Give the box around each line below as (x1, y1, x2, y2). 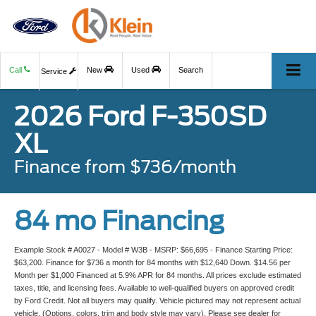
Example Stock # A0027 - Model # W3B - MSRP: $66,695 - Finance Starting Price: (14, 245, 293, 255)
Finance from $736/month (14, 157, 236, 178)
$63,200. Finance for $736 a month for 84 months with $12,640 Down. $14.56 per (14, 258, 291, 267)
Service (41, 67, 69, 76)
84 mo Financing (14, 205, 224, 237)
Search (178, 66, 203, 75)
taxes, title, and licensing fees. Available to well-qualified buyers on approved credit (14, 284, 294, 293)
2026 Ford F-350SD (14, 101, 266, 133)
